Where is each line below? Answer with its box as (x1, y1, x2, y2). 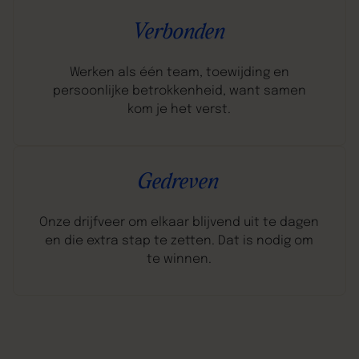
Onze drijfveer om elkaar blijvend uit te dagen (39, 216, 320, 230)
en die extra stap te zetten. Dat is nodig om (45, 235, 314, 248)
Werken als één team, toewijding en (69, 67, 289, 80)
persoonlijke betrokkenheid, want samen (52, 85, 306, 99)
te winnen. (147, 253, 212, 267)
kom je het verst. (127, 103, 232, 117)
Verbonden (129, 22, 224, 45)
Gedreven (135, 171, 218, 195)
